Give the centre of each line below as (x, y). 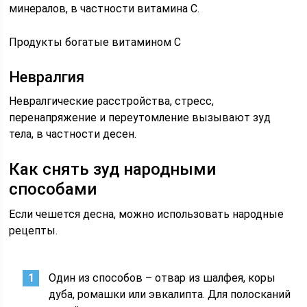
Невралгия (47, 77)
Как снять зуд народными (113, 169)
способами (53, 189)
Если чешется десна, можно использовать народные (147, 214)
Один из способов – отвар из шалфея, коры (162, 278)
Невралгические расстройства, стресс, (112, 101)
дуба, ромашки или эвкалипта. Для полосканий (170, 294)
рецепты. (34, 231)
